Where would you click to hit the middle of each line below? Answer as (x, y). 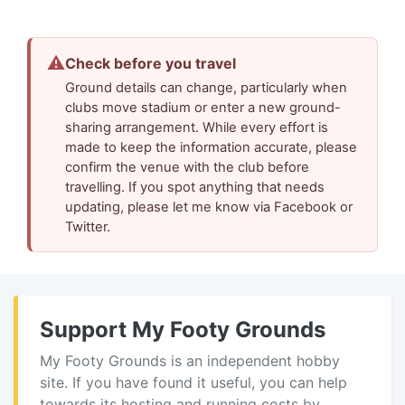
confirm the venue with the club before (188, 167)
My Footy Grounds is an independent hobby (190, 360)
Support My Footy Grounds (183, 329)
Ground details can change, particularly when (207, 87)
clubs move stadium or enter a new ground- (203, 107)
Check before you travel (151, 64)
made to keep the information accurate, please (212, 147)
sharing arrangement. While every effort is (197, 127)
